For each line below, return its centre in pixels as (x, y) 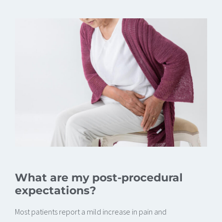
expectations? (55, 191)
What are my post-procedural (99, 178)
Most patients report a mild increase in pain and (91, 212)
